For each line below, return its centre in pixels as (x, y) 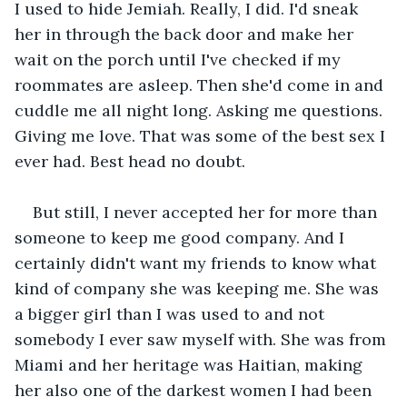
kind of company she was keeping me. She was (199, 288)
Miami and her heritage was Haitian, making (191, 364)
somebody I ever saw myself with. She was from (203, 339)
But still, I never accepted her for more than (207, 212)
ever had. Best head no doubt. (130, 161)
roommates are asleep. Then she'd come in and (201, 84)
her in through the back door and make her (186, 34)
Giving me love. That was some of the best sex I (202, 135)
